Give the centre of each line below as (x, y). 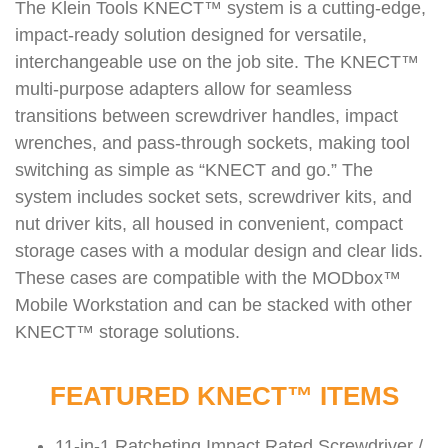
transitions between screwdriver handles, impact (206, 116)
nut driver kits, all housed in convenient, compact (209, 224)
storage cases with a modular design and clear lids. (219, 251)
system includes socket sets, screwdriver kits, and (213, 197)
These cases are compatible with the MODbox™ (208, 278)
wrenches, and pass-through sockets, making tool (212, 143)
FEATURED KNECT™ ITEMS (224, 396)
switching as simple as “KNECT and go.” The (194, 170)
